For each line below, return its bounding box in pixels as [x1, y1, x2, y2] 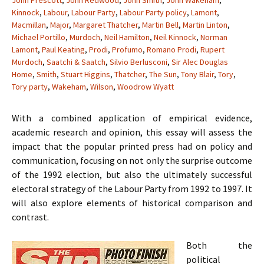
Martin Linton [183, 19, 227, 30]
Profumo [112, 44, 143, 55]
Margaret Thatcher [73, 19, 138, 30]
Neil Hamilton [104, 32, 150, 42]
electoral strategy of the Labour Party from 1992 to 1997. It [12, 183, 252, 194]
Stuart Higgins [61, 69, 110, 80]
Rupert [200, 44, 225, 55]
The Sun [149, 69, 177, 80]
